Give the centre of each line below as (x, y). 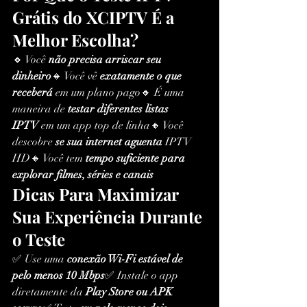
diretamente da (49, 292)
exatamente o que (142, 76)
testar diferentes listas (120, 109)
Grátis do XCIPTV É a (95, 17)
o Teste (39, 240)
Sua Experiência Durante (109, 217)
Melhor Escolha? (75, 40)
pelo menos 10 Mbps (59, 276)
